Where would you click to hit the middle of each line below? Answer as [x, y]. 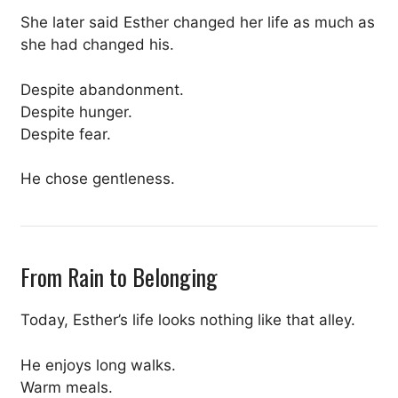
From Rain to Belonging [119, 277]
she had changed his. [97, 45]
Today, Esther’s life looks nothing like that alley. [188, 320]
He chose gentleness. [98, 179]
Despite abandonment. [102, 89]
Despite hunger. [76, 111]
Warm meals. [67, 387]
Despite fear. [66, 134]
